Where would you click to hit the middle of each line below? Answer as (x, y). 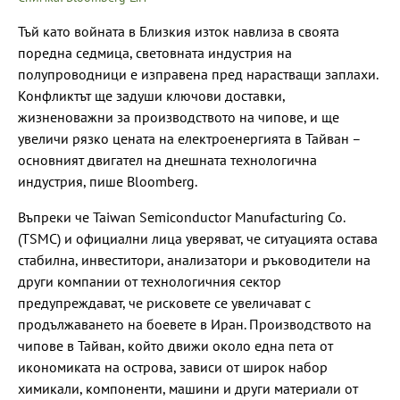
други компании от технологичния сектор (150, 281)
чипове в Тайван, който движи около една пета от (175, 345)
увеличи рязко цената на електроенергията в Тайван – (189, 138)
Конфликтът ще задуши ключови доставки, (151, 95)
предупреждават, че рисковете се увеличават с (164, 302)
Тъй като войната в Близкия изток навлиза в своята (179, 31)
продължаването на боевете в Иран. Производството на (195, 324)
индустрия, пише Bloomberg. (108, 181)
